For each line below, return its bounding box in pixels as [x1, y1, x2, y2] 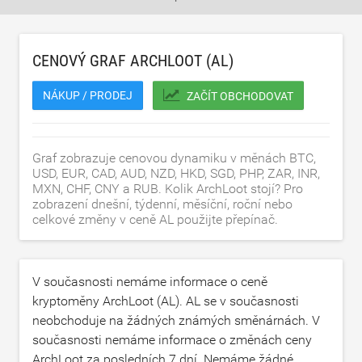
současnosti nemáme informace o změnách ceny [32, 332, 312, 347]
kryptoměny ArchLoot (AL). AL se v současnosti [32, 293, 299, 309]
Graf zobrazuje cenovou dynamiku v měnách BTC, [32, 150, 316, 166]
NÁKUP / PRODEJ [43, 89, 133, 102]
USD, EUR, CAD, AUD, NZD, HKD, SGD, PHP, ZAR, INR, [32, 166, 320, 181]
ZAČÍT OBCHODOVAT [187, 90, 293, 103]
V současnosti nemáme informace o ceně [32, 274, 267, 289]
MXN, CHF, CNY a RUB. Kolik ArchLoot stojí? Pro [32, 181, 303, 196]
